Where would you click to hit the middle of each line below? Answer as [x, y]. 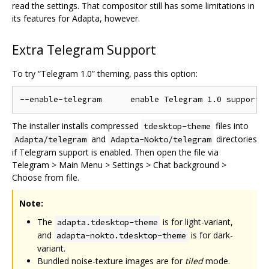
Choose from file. [46, 177]
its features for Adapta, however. [76, 18]
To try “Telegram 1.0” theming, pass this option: [105, 73]
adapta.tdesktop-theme [107, 222]
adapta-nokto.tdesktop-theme [121, 235]
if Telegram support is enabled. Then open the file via [115, 152]
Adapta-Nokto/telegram [161, 139]
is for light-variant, [197, 222]
